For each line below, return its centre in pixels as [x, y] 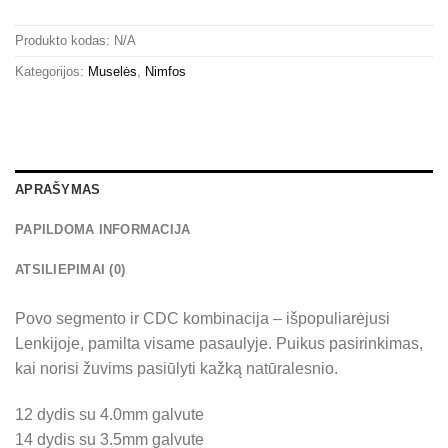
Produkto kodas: [64, 40]
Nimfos [165, 71]
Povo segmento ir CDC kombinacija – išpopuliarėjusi [202, 318]
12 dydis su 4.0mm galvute [109, 414]
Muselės [112, 71]
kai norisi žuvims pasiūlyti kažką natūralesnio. [176, 368]
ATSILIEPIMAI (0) [70, 269]
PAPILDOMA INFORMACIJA [103, 229]
